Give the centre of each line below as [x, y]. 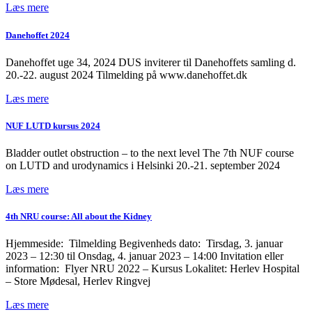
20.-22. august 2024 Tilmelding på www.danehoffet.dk [126, 75]
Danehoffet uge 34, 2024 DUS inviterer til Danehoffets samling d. [151, 62]
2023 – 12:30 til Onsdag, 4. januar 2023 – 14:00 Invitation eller [145, 256]
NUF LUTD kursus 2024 [53, 125]
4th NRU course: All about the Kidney [79, 217]
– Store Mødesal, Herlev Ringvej [78, 281]
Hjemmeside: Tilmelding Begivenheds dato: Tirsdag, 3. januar [144, 244]
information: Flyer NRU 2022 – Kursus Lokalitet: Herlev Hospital [153, 269]
